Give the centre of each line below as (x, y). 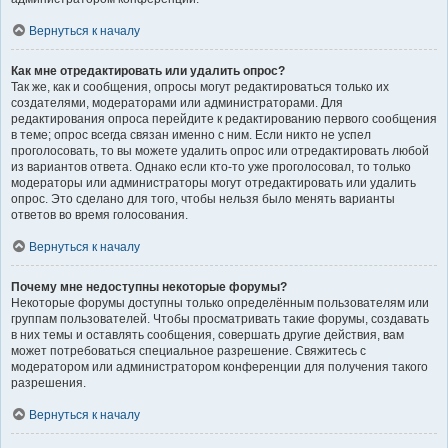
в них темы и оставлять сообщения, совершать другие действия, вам (207, 334)
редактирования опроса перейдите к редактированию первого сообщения (224, 118)
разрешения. (48, 382)
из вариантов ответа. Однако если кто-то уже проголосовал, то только (211, 166)
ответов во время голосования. (99, 214)
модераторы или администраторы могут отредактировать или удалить (213, 182)
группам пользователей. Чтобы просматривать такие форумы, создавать (220, 318)
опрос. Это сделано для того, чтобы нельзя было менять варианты (203, 198)
